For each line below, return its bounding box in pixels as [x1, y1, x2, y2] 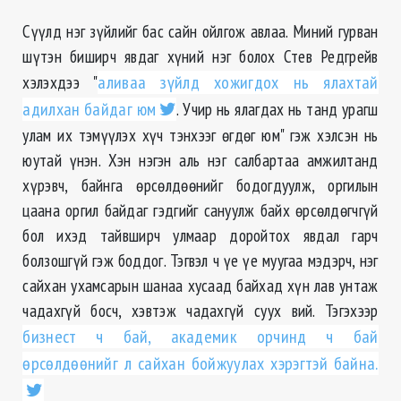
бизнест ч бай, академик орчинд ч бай [22, 325, 379, 349]
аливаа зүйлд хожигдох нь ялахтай [98, 71, 379, 95]
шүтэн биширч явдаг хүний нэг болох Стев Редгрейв [22, 45, 379, 68]
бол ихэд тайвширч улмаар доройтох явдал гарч [22, 224, 379, 247]
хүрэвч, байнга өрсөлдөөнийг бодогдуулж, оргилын [22, 174, 379, 197]
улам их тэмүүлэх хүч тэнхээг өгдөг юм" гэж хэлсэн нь [22, 124, 379, 147]
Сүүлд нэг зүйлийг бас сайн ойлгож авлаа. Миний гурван [22, 20, 379, 43]
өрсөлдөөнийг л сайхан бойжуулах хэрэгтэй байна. [22, 352, 379, 376]
